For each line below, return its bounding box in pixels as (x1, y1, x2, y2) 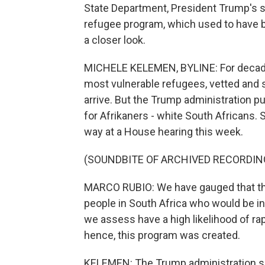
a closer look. (84, 34, 146, 46)
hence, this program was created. (84, 229, 240, 241)
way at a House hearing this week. (84, 125, 243, 138)
